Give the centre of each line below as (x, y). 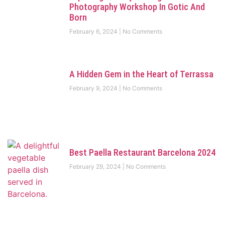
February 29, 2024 (96, 166)
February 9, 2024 (94, 88)
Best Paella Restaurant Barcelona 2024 (142, 152)
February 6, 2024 (94, 31)
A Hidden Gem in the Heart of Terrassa (141, 74)
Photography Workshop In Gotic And (137, 7)
